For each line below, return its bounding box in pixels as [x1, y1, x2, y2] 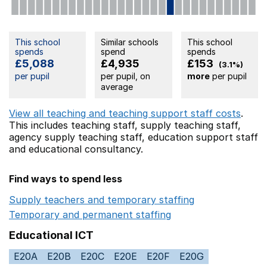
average [101, 81, 133, 92]
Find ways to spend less [9, 172, 122, 185]
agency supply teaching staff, [9, 131, 148, 143]
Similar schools [101, 37, 159, 48]
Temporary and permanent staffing [9, 208, 171, 221]
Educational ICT [9, 228, 94, 241]
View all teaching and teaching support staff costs [9, 107, 241, 119]
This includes [9, 119, 71, 131]
